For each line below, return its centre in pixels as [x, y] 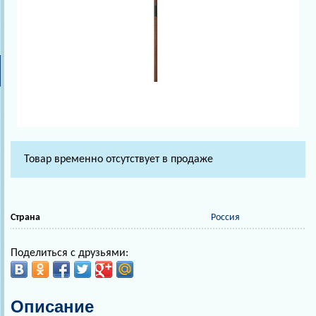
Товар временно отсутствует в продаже [119, 160]
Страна [25, 218]
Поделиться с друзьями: [69, 254]
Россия [225, 218]
